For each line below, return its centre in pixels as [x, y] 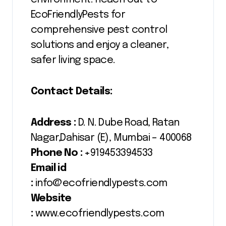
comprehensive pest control [99, 30]
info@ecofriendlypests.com [100, 183]
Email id [49, 168]
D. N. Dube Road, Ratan [128, 123]
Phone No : [56, 153]
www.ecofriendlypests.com [100, 213]
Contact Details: [72, 91]
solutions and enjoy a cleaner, [100, 45]
